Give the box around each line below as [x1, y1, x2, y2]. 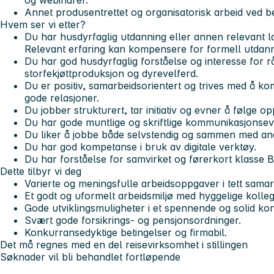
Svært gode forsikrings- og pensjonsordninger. [24, 214, 241, 227]
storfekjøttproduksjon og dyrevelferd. [24, 67, 198, 80]
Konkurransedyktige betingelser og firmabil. [24, 226, 227, 239]
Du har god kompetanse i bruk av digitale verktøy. [24, 141, 256, 154]
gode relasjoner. [24, 92, 99, 105]
